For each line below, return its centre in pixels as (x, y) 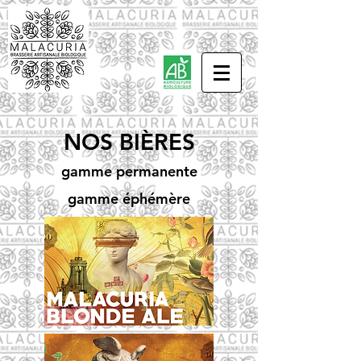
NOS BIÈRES (129, 142)
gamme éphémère (129, 199)
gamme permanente (129, 171)
